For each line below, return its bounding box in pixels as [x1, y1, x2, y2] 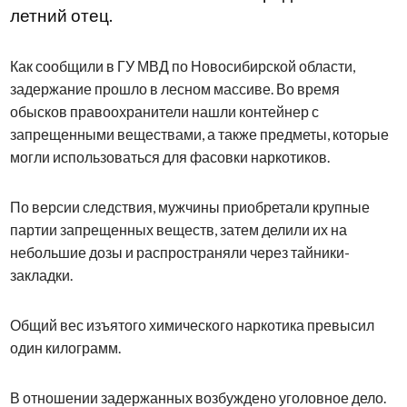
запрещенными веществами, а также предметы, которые [9, 125, 389, 144]
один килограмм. [9, 339, 121, 357]
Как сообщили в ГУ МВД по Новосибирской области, [9, 57, 355, 75]
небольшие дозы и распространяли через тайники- [9, 243, 350, 262]
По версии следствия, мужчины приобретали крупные [9, 198, 370, 216]
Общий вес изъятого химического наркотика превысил [9, 316, 374, 334]
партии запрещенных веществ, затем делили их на [9, 221, 347, 239]
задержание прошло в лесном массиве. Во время [9, 80, 340, 98]
